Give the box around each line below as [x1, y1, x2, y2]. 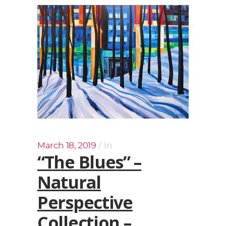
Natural [37, 170, 101, 194]
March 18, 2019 [37, 140, 96, 150]
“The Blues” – [37, 150, 142, 174]
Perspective [37, 190, 133, 214]
